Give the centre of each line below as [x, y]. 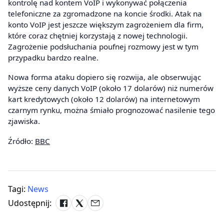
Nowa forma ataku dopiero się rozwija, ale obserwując [104, 77]
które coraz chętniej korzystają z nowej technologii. [98, 35]
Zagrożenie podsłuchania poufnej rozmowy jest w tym [103, 46]
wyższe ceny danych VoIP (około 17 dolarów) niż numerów [111, 88]
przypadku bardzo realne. [53, 57]
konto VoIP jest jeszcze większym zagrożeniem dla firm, [106, 24]
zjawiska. [24, 121]
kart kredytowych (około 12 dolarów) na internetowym [104, 99]
